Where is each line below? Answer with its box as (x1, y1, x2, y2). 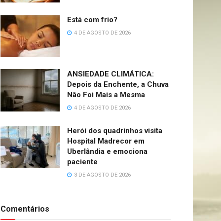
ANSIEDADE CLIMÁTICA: (67, 70, 154, 79)
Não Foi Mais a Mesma (67, 90, 145, 100)
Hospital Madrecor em (67, 137, 145, 146)
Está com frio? (67, 15, 117, 24)
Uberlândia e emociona (67, 147, 147, 156)
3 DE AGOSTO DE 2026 (73, 172, 131, 179)
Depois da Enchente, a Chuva (67, 80, 169, 89)
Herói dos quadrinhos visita (67, 126, 162, 136)
